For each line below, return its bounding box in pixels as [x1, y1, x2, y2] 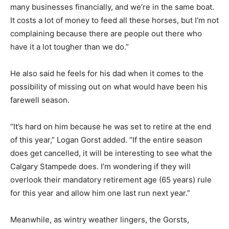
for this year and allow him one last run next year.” [10, 188, 190, 198]
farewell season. [10, 95, 70, 105]
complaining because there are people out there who [10, 28, 202, 38]
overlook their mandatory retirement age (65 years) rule [10, 174, 212, 185]
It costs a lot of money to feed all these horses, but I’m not [10, 15, 219, 25]
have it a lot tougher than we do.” [10, 41, 129, 52]
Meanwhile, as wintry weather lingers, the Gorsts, [10, 214, 189, 224]
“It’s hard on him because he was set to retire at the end [10, 121, 211, 131]
